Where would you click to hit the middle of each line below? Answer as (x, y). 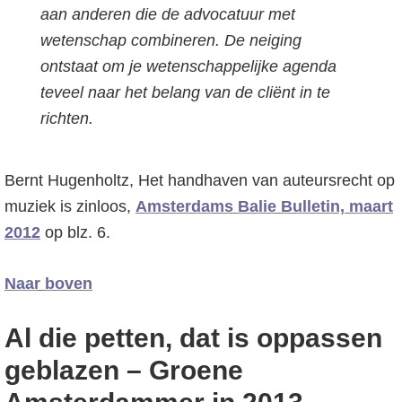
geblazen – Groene (124, 370)
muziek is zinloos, (70, 206)
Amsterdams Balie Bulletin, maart (264, 206)
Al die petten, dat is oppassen (193, 338)
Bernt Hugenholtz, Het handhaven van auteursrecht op (200, 180)
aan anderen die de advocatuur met (168, 14)
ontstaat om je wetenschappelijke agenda (188, 66)
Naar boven (48, 284)
